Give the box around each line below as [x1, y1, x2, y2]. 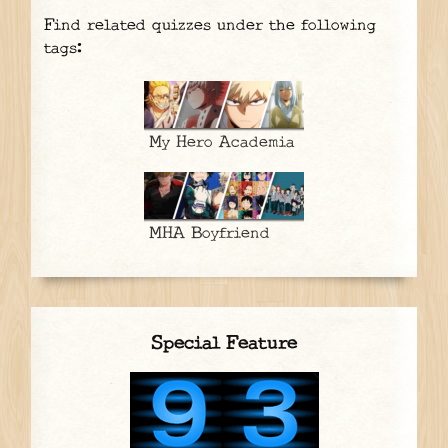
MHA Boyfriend [149, 225, 270, 243]
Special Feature [151, 334, 297, 354]
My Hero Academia [149, 133, 295, 151]
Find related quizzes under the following [44, 16, 377, 34]
